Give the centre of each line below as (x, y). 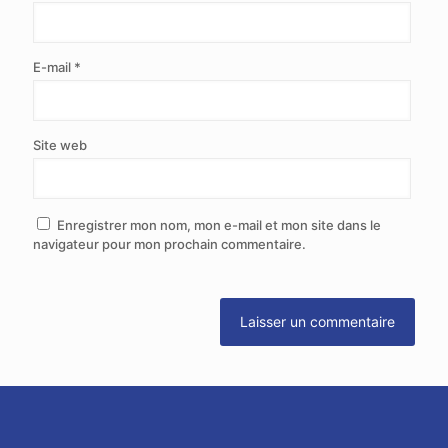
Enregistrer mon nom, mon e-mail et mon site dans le (219, 225)
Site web (60, 145)
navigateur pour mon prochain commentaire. (169, 244)
